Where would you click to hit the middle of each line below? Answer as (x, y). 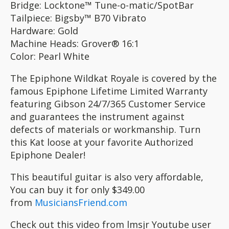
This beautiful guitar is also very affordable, (107, 177)
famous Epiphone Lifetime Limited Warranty (109, 91)
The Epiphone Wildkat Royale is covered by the (113, 78)
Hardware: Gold (44, 31)
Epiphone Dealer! (48, 155)
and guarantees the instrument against (97, 117)
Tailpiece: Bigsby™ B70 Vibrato (78, 18)
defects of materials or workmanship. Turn (105, 129)
